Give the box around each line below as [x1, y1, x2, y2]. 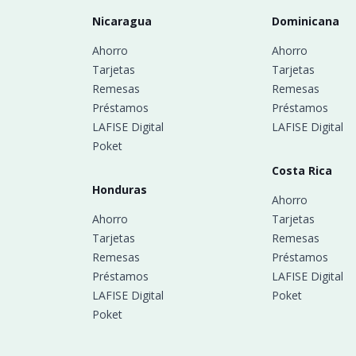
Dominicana [271, 13, 339, 29]
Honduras [92, 181, 147, 197]
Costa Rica [271, 162, 332, 178]
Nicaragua [92, 13, 152, 29]
